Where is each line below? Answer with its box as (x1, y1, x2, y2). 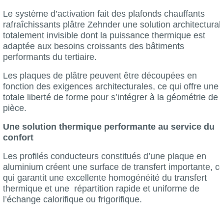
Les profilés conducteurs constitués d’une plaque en (3, 151, 206, 161)
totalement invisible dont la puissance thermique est (3, 30, 205, 40)
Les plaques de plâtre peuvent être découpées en (3, 70, 197, 81)
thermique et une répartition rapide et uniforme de (3, 183, 199, 193)
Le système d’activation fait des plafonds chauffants (3, 8, 205, 19)
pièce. (3, 103, 27, 113)
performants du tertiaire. (3, 52, 99, 62)
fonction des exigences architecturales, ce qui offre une (3, 81, 219, 91)
